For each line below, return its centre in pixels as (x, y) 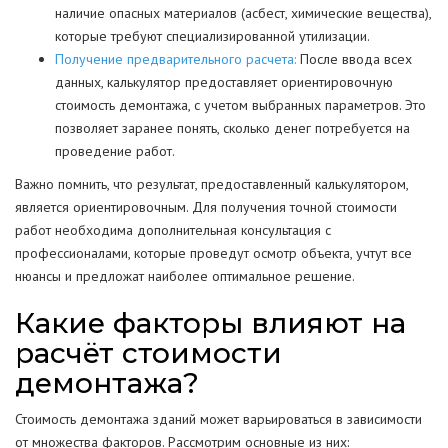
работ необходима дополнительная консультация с (173, 230)
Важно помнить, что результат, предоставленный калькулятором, (211, 184)
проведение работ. (115, 151)
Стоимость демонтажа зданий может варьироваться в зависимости (218, 419)
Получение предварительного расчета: (175, 59)
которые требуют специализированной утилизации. (212, 36)
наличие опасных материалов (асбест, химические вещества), (243, 13)
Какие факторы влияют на (210, 323)
